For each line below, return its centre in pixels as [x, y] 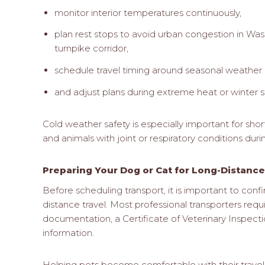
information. [68, 232]
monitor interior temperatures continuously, [148, 12]
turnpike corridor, [92, 49]
